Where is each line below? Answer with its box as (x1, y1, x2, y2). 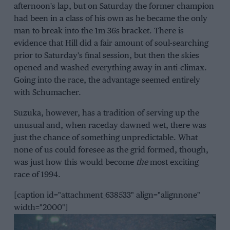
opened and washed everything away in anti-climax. (13, 63, 207, 72)
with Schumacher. (13, 88, 81, 97)
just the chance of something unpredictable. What (13, 133, 198, 142)
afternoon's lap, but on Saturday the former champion (13, 2, 214, 11)
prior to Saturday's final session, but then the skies (13, 51, 199, 60)
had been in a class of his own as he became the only (13, 14, 207, 23)
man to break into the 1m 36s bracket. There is (13, 26, 184, 35)
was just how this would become (13, 158, 136, 167)
